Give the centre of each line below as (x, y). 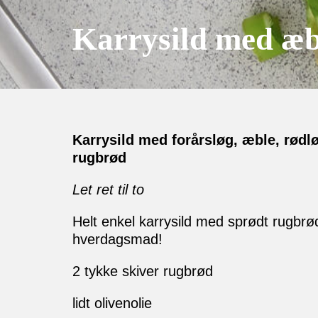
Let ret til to (108, 190)
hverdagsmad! (117, 240)
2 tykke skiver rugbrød (143, 272)
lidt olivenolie (112, 303)
